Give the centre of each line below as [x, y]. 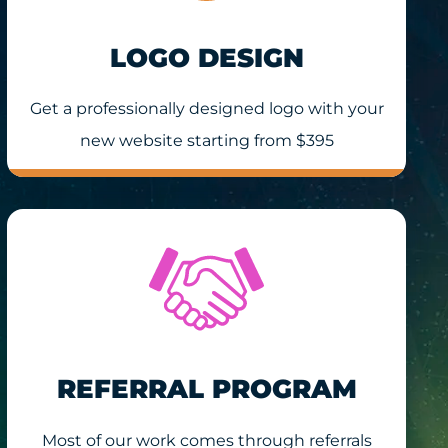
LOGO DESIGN [206, 57]
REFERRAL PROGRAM [206, 389]
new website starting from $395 [206, 141]
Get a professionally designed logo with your [206, 109]
